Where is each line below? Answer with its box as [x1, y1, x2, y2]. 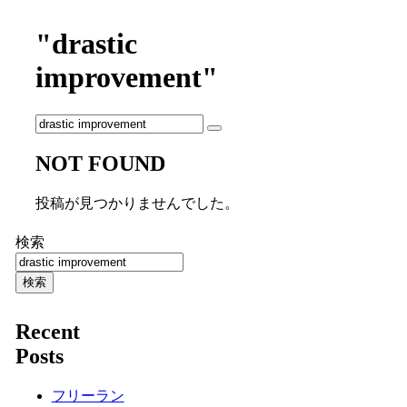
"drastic [35, 27, 138, 61]
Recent [15, 319, 80, 343]
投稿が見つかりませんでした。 [35, 194, 240, 211]
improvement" [35, 61, 219, 94]
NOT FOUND [35, 151, 166, 175]
